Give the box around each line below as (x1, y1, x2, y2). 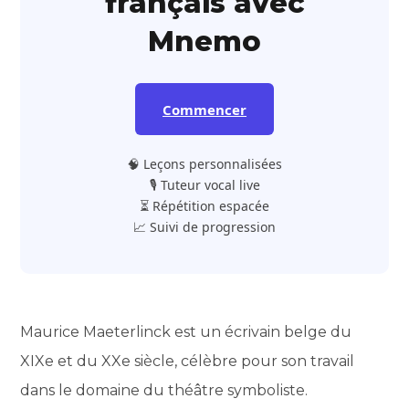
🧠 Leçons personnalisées (127, 154, 282, 173)
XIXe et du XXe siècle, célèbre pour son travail (20, 351, 355, 370)
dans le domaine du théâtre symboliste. (20, 381, 309, 399)
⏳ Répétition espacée (140, 196, 269, 215)
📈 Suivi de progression (133, 217, 276, 236)
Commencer (163, 100, 246, 119)
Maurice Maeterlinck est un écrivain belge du (20, 322, 352, 341)
